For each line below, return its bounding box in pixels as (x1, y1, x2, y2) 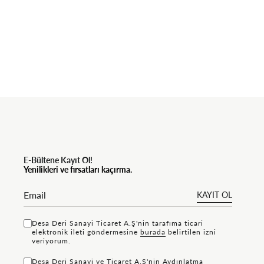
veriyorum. (32, 236, 71, 245)
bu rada (140, 227, 166, 236)
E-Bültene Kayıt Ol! (24, 154, 93, 165)
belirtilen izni (166, 227, 216, 236)
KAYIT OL (196, 189, 232, 200)
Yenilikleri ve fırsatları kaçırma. (24, 164, 132, 174)
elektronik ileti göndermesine (32, 227, 140, 236)
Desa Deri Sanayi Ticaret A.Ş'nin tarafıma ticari (32, 218, 203, 227)
